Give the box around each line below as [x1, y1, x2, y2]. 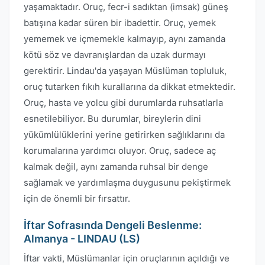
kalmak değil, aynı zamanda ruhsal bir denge [24, 161, 208, 172]
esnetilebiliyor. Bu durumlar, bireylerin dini [24, 113, 201, 124]
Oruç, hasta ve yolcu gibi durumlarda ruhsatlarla [24, 97, 223, 108]
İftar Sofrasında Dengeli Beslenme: [24, 219, 202, 231]
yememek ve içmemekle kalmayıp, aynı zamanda [24, 33, 225, 44]
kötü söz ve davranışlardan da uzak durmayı [24, 49, 206, 60]
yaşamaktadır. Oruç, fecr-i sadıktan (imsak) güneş [24, 1, 228, 12]
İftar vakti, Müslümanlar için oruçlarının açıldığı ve [24, 253, 230, 264]
